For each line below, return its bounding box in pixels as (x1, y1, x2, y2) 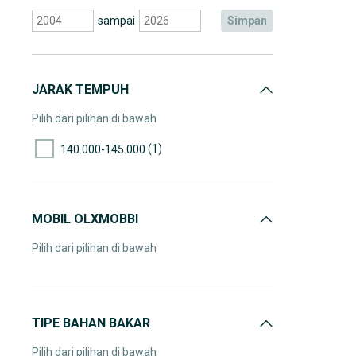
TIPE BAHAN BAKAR (32, 315, 150, 331)
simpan (234, 14, 267, 27)
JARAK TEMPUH (32, 82, 129, 97)
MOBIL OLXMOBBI (32, 211, 138, 226)
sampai (97, 14, 135, 27)
